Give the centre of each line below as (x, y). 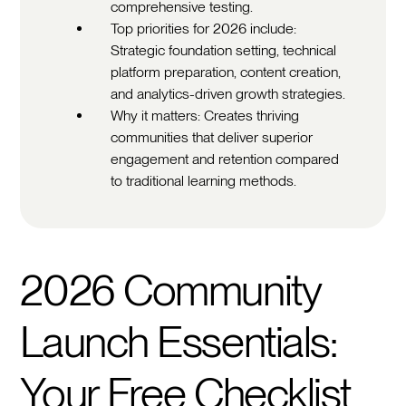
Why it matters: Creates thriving (205, 115)
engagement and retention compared (225, 159)
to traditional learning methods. (204, 180)
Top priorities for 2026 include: (204, 28)
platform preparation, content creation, (226, 72)
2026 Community (170, 290)
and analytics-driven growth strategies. (228, 93)
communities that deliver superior (212, 137)
